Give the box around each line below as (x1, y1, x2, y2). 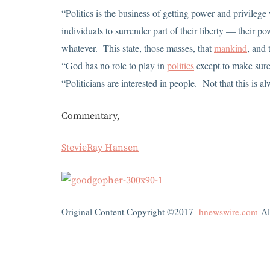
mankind (214, 42, 247, 55)
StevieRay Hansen (61, 142, 139, 154)
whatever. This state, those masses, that (61, 42, 214, 55)
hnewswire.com (199, 206, 258, 218)
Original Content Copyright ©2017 (61, 206, 199, 218)
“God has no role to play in (61, 59, 167, 72)
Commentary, (61, 110, 120, 122)
